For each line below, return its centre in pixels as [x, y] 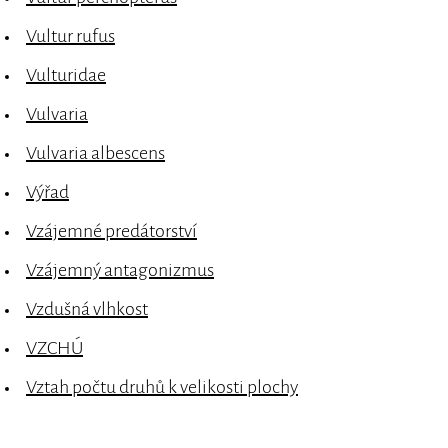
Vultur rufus [70, 36]
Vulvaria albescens [95, 153]
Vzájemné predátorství [111, 231]
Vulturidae [66, 75]
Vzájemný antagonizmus [120, 270]
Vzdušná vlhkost [87, 309]
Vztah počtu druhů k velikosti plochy [162, 387]
